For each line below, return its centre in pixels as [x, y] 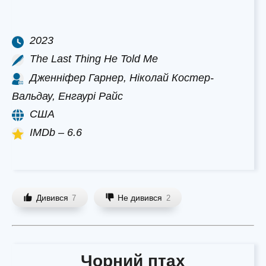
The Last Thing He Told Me [94, 59]
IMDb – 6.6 [56, 133]
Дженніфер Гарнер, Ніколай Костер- [122, 77]
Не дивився [140, 197]
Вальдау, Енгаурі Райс [67, 96]
